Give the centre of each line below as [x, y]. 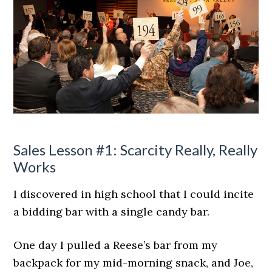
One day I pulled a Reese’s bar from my [116, 245]
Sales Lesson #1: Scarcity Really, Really [136, 149]
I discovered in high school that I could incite [134, 194]
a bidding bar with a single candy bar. [112, 211]
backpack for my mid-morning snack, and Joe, [134, 262]
